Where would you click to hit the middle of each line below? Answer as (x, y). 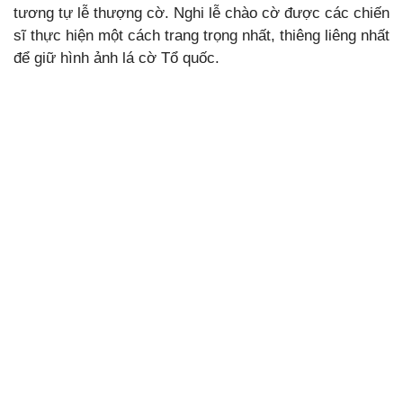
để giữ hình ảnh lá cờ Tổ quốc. (116, 58)
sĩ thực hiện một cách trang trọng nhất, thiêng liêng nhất (201, 35)
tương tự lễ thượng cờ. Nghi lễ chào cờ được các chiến (201, 13)
